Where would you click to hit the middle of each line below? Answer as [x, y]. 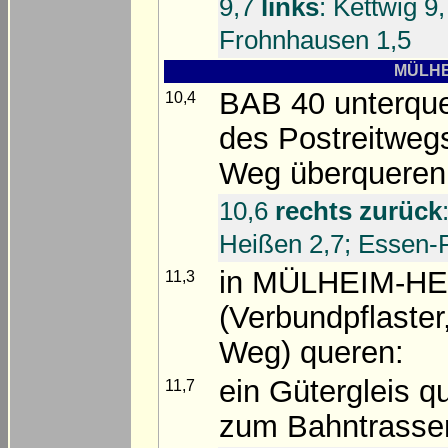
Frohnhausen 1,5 [315, 40]
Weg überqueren [332, 174]
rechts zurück [358, 211]
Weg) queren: [311, 353]
